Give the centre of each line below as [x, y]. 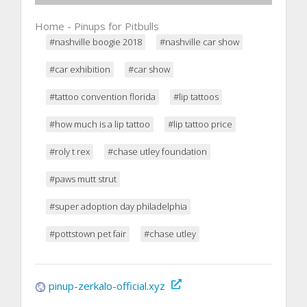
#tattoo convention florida [102, 96]
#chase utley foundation [157, 151]
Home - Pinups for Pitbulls [97, 26]
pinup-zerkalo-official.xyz [107, 285]
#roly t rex [70, 151]
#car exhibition [80, 69]
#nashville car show [199, 41]
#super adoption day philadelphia [118, 206]
